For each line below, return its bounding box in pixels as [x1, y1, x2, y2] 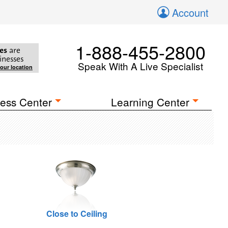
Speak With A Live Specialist [78, 59, 203, 73]
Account [172, 5, 209, 20]
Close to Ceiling [46, 208, 107, 219]
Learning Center [111, 94, 190, 109]
